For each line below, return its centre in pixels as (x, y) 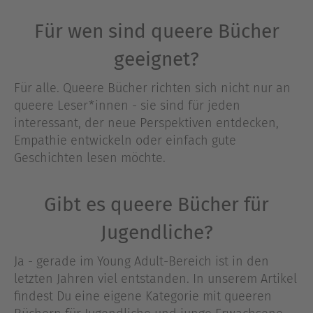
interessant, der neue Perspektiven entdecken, (146, 123)
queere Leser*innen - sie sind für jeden (127, 106)
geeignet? (156, 59)
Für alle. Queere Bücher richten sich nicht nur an (152, 88)
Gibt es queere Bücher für (156, 204)
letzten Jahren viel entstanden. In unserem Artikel (155, 278)
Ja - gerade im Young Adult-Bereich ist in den (141, 261)
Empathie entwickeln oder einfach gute (125, 141)
